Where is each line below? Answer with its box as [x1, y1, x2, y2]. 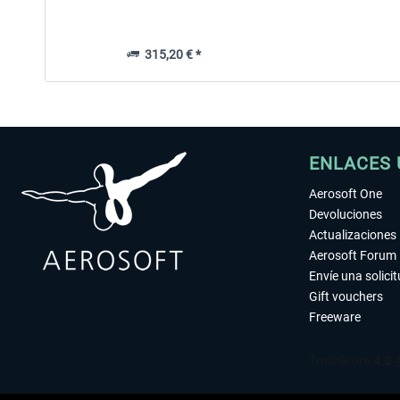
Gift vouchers [309, 289, 383, 304]
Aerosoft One [309, 187, 382, 201]
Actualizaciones [309, 228, 396, 242]
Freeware [309, 310, 361, 324]
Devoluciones [309, 207, 382, 221]
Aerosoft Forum [309, 248, 396, 262]
